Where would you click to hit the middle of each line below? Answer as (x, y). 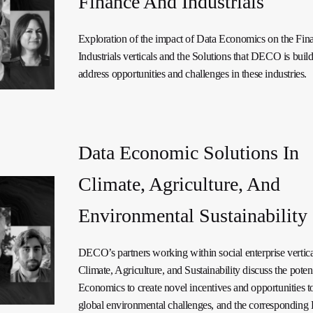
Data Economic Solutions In (188, 153)
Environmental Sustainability (192, 216)
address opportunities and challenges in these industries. (192, 74)
